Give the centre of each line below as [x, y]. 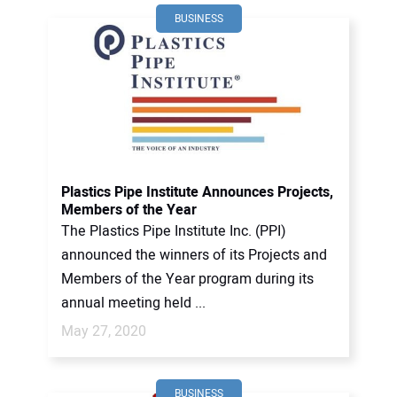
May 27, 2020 [104, 331]
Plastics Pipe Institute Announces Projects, [197, 192]
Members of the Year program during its [187, 279]
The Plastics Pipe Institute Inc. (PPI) [174, 231]
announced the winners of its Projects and [194, 255]
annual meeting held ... [133, 303]
